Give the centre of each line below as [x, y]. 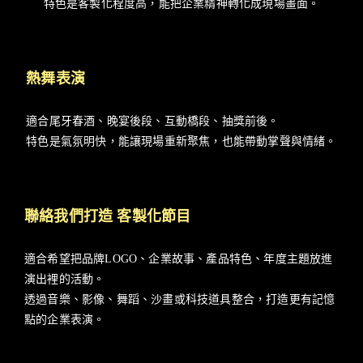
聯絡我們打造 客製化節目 [108, 217]
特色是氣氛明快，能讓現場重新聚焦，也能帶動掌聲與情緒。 [181, 142]
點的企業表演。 [65, 320]
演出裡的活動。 [65, 280]
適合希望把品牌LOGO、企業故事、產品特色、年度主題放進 [179, 259]
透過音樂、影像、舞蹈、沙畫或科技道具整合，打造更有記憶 [180, 300]
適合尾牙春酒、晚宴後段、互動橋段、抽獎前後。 [153, 122]
